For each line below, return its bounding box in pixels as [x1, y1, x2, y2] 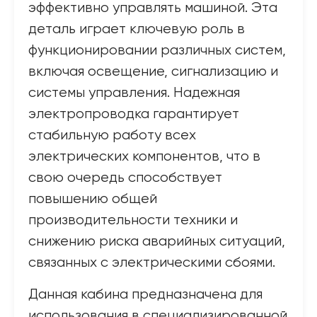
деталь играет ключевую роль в [28, 22, 245, 37]
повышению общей [28, 192, 157, 207]
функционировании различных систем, [28, 43, 286, 58]
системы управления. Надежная [28, 86, 240, 100]
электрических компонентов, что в [28, 149, 260, 164]
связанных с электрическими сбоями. [28, 255, 275, 270]
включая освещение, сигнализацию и [28, 64, 278, 79]
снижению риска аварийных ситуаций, [28, 234, 285, 249]
